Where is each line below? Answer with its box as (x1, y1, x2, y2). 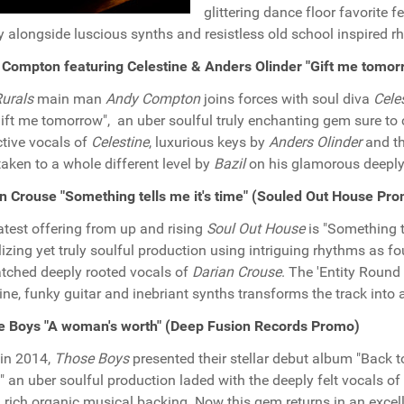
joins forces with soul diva (200, 90, 373, 107)
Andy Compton (106, 90, 200, 107)
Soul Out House (207, 220, 305, 237)
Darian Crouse (192, 263, 281, 280)
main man (33, 90, 106, 107)
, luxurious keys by (149, 133, 269, 151)
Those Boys (54, 350, 129, 367)
